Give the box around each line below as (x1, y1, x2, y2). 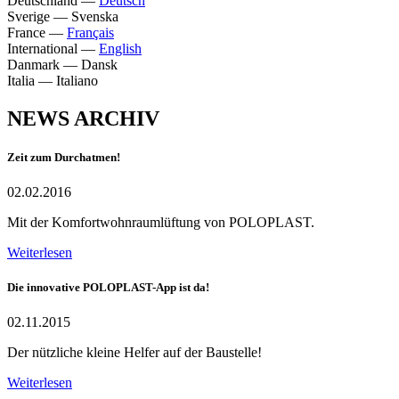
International (7, 40, 77, 56)
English (99, 40, 142, 56)
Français (67, 24, 114, 40)
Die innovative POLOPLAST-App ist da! (7, 281, 209, 295)
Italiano (56, 72, 98, 88)
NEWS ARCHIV (7, 106, 159, 130)
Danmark (7, 56, 60, 72)
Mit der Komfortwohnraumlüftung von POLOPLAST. (7, 214, 314, 230)
